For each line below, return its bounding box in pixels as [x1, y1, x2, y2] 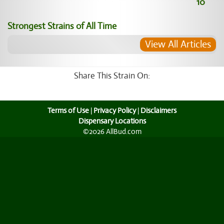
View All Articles [145, 38, 211, 50]
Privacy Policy [93, 106, 136, 115]
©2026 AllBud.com [82, 127, 141, 136]
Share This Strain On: [74, 70, 150, 81]
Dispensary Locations [78, 116, 146, 125]
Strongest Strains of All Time [7, 20, 116, 31]
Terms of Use [47, 106, 89, 115]
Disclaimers [140, 106, 176, 115]
